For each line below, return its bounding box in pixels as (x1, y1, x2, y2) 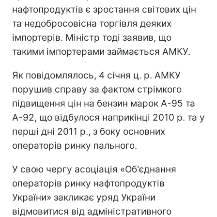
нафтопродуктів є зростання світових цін (12, 3, 196, 15)
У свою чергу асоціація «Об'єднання (12, 163, 176, 175)
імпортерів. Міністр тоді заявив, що (12, 31, 171, 43)
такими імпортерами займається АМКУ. (12, 46, 190, 57)
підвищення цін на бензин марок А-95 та (12, 97, 195, 109)
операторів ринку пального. (12, 139, 137, 151)
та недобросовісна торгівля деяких (12, 17, 171, 29)
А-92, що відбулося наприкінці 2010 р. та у (12, 111, 205, 123)
